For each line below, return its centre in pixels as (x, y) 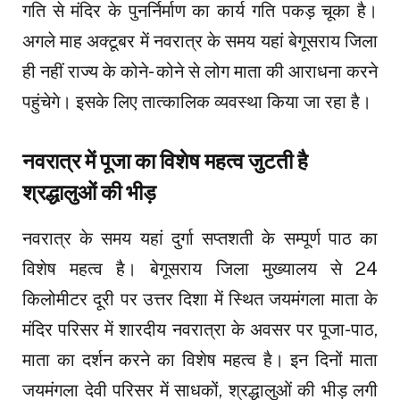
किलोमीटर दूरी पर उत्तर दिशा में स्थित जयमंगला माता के (200, 300)
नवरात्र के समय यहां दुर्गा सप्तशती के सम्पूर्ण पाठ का (200, 239)
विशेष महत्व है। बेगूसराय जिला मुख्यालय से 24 (200, 269)
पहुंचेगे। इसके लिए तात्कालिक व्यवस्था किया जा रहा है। (197, 101)
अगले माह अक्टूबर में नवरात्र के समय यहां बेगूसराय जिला (200, 41)
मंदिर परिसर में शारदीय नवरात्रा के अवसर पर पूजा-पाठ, (200, 330)
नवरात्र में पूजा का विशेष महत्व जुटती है (165, 161)
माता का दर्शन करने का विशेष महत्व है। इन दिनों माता (200, 360)
